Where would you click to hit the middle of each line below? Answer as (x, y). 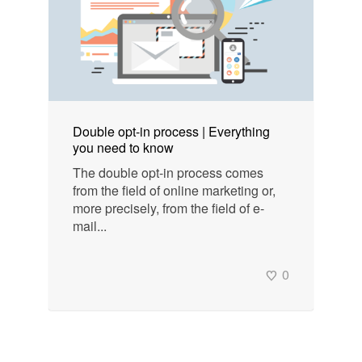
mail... (90, 226)
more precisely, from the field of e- (168, 208)
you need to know (123, 148)
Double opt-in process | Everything (171, 132)
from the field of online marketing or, (174, 191)
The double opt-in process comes (168, 173)
